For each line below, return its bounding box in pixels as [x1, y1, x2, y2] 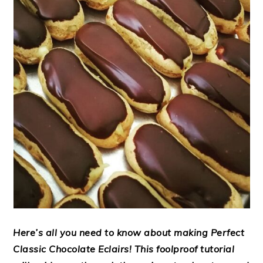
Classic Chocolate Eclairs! [13, 243, 134, 255]
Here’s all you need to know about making [13, 227, 208, 238]
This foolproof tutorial [134, 243, 235, 255]
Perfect [208, 227, 245, 238]
